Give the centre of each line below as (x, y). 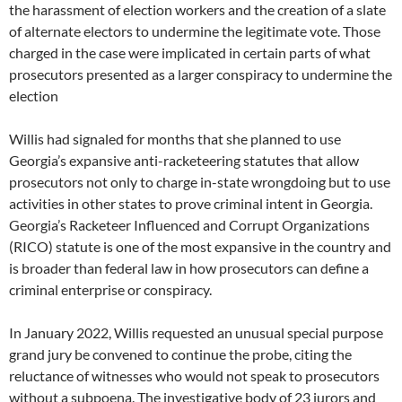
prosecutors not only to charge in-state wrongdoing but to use (200, 182)
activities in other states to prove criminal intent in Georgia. (191, 204)
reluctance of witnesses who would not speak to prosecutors (194, 376)
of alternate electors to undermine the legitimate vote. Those (195, 31)
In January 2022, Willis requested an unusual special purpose (196, 333)
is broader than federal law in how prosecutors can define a (189, 268)
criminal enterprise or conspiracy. (110, 290)
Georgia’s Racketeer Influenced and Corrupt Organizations (189, 225)
